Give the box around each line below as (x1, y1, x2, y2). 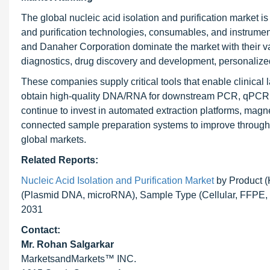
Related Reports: (21, 155, 98, 165)
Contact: (21, 225, 60, 235)
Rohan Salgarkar (37, 239, 114, 250)
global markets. (21, 134, 86, 145)
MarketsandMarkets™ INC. (21, 254, 136, 264)
